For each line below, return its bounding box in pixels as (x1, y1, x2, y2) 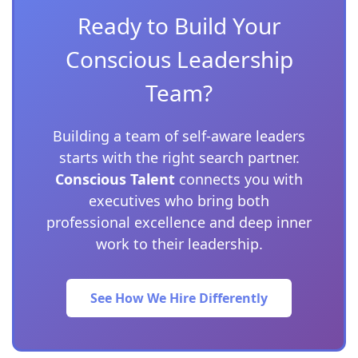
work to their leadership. (95, 234, 263, 253)
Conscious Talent (55, 169, 175, 189)
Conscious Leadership (65, 44, 293, 74)
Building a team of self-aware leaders (53, 126, 305, 145)
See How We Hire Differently (90, 289, 268, 307)
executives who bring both (89, 191, 269, 210)
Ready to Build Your (77, 10, 281, 41)
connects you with (175, 169, 303, 189)
